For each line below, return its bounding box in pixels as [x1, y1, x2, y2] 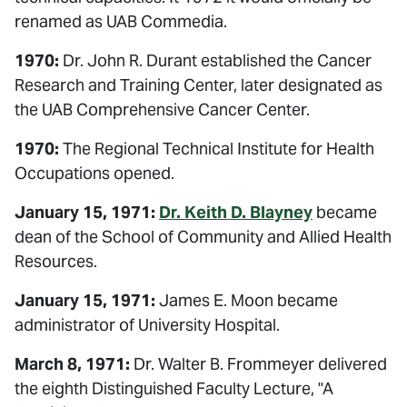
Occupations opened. [15, 163, 174, 184]
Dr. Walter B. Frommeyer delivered [130, 353, 387, 374]
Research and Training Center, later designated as [15, 74, 382, 95]
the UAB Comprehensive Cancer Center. [15, 99, 310, 120]
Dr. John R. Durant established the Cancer [59, 50, 372, 71]
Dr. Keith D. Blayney [159, 202, 313, 223]
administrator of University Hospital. [15, 314, 280, 335]
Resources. [15, 251, 97, 272]
